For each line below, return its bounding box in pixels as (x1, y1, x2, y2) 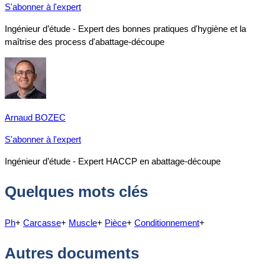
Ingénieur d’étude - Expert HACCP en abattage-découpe (5, 156, 221, 166)
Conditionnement (134, 217, 199, 228)
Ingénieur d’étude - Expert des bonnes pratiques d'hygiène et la (5, 23, 246, 34)
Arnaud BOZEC (5, 112, 66, 122)
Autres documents (5, 244, 139, 263)
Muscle (69, 217, 97, 228)
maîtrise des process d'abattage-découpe (5, 36, 164, 47)
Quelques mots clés (5, 183, 148, 201)
